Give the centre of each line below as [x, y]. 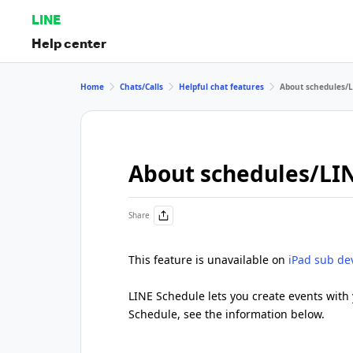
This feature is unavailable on [208, 260]
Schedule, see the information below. [227, 314]
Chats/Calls [141, 86]
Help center [69, 43]
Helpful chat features [221, 86]
